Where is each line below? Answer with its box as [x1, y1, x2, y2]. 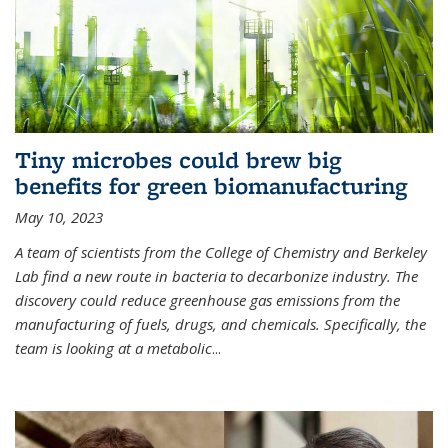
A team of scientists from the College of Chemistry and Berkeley [15, 241, 427, 262]
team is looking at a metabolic [15, 337, 212, 358]
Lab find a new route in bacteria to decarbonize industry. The [15, 265, 418, 286]
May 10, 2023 [15, 206, 103, 227]
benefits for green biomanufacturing [15, 169, 407, 201]
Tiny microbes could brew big [15, 143, 341, 175]
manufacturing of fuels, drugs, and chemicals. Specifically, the [15, 313, 426, 334]
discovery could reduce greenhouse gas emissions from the [15, 289, 400, 310]
